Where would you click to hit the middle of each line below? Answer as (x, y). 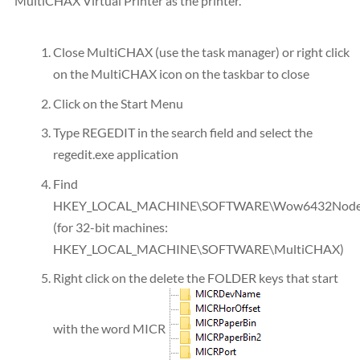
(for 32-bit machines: (110, 227)
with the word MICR (109, 328)
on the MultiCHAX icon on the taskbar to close (181, 73)
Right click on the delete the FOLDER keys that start (196, 278)
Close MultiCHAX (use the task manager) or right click (201, 51)
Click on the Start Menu (118, 103)
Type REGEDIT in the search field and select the (183, 133)
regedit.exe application (116, 154)
